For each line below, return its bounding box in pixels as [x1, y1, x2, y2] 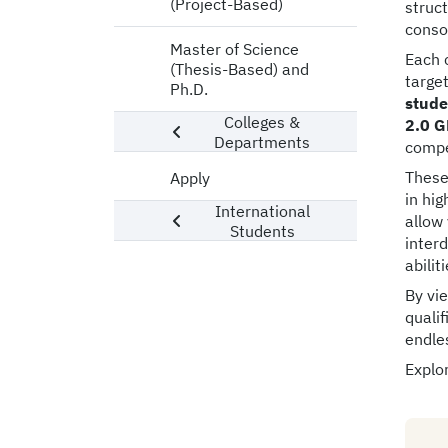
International [215, 200, 311, 221]
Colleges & [224, 111, 301, 132]
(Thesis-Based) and [170, 59, 309, 79]
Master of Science [170, 39, 299, 59]
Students [230, 220, 296, 241]
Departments [214, 131, 311, 152]
